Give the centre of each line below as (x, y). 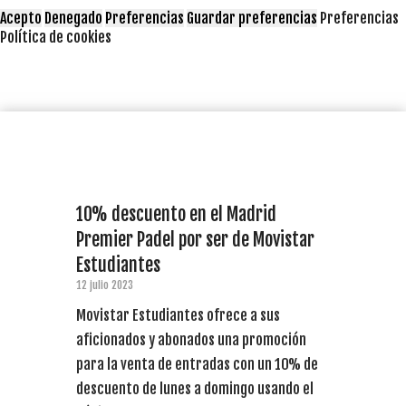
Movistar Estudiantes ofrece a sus (178, 315)
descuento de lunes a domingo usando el (195, 388)
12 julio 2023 (105, 285)
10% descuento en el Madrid (176, 214)
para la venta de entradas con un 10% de (197, 364)
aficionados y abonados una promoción (191, 339)
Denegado (73, 18)
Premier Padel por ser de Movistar (195, 239)
